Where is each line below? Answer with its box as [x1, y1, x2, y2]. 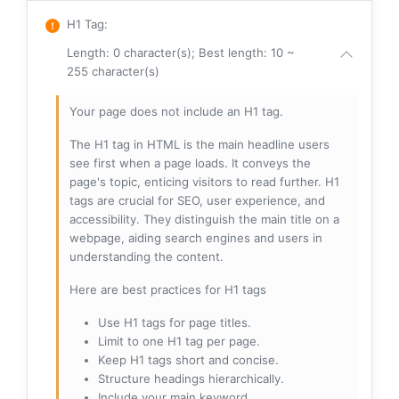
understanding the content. [69, 248, 224, 264]
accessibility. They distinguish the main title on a [69, 211, 339, 226]
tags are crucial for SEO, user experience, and [69, 192, 325, 208]
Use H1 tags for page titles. [98, 314, 251, 330]
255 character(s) [67, 63, 159, 78]
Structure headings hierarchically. [98, 370, 284, 386]
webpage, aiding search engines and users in [69, 230, 322, 245]
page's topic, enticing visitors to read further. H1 [69, 174, 339, 189]
